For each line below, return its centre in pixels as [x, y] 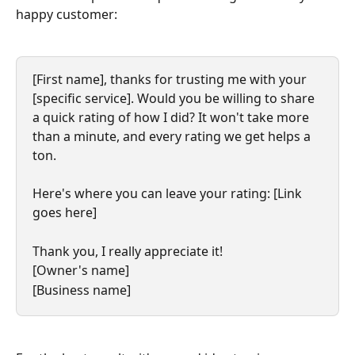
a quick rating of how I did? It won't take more [172, 117]
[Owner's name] [81, 271]
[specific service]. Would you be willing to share [175, 98]
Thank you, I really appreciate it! [128, 251]
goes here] [65, 213]
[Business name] [82, 290]
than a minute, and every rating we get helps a [173, 136]
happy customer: [67, 15]
